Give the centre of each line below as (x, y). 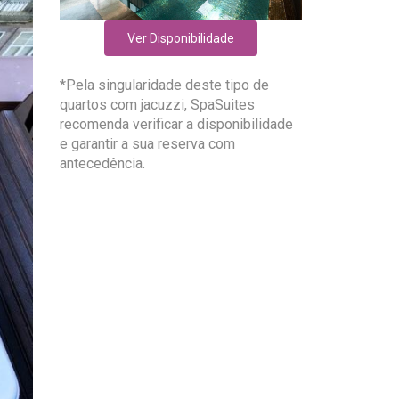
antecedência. (102, 163)
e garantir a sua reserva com (147, 143)
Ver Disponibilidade (181, 38)
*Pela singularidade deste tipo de (164, 85)
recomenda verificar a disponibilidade (176, 124)
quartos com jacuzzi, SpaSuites (157, 104)
